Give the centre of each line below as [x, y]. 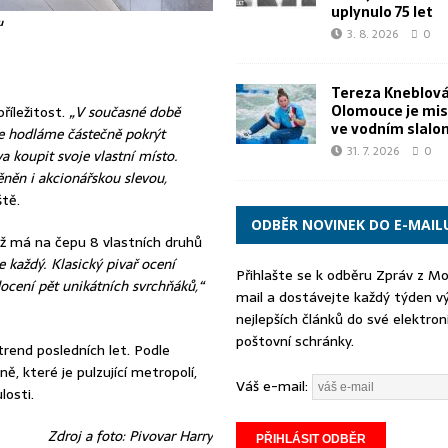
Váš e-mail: [273, 385]
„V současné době [124, 111]
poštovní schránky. [294, 341]
